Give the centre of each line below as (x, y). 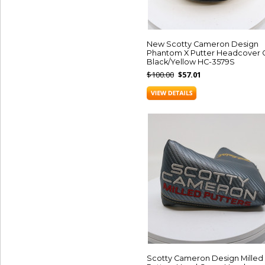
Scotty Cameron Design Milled (205, 258)
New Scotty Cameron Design (203, 44)
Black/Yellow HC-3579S (191, 62)
